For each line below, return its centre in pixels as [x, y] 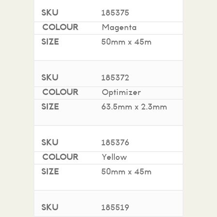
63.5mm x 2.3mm [134, 107]
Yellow [114, 157]
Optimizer [121, 93]
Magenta [119, 28]
